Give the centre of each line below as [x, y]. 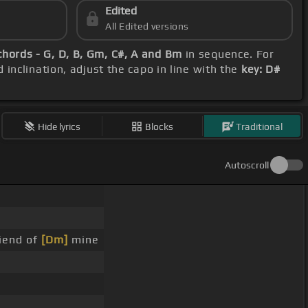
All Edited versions [147, 26]
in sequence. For [228, 54]
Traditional [260, 126]
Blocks [159, 126]
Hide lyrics [59, 126]
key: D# [261, 69]
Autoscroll [247, 165]
